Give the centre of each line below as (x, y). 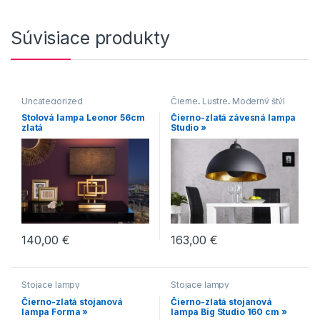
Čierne (184, 101)
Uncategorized (52, 101)
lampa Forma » (55, 311)
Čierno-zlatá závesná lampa (233, 118)
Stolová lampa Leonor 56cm (83, 118)
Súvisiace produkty (90, 37)
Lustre (215, 101)
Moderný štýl (259, 101)
